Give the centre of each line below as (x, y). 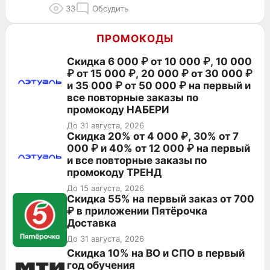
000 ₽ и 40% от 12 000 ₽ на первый (159, 148)
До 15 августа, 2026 (105, 188)
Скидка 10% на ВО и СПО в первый (156, 253)
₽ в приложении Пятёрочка (137, 211)
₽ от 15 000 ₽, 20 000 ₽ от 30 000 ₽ (160, 73)
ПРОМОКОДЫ (135, 38)
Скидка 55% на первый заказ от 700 (161, 199)
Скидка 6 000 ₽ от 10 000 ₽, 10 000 (159, 61)
